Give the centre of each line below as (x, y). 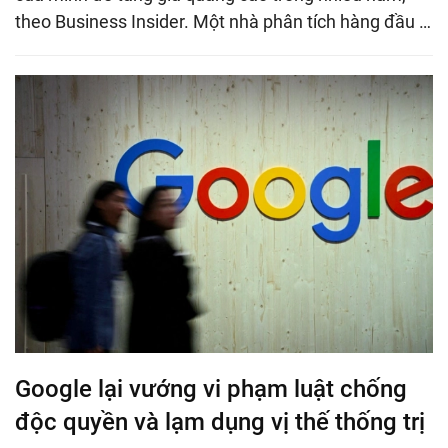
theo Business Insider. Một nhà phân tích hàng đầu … (223, 21)
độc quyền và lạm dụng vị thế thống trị (220, 422)
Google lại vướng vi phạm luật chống (211, 389)
